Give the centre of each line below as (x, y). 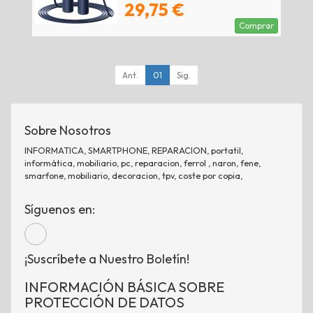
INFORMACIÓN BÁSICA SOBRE (124, 287)
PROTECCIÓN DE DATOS (104, 303)
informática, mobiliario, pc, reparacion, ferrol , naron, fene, (143, 163)
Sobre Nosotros (68, 131)
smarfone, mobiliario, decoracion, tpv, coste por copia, (133, 176)
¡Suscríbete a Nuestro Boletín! (107, 259)
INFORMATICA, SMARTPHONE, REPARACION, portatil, (134, 151)
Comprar (256, 26)
